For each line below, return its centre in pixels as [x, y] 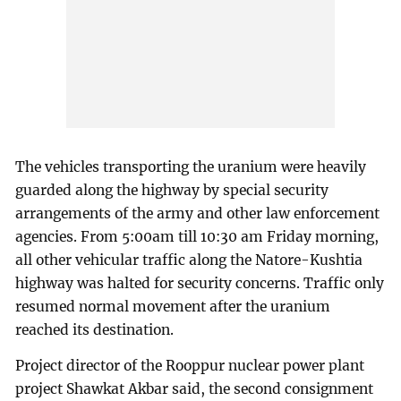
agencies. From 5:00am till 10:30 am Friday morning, [197, 236]
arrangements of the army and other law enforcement [198, 213]
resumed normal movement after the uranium [173, 306]
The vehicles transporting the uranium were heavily [191, 166]
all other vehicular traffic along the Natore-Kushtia [189, 260]
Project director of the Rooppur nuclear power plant [190, 365]
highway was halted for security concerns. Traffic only [200, 283]
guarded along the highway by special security [172, 190]
